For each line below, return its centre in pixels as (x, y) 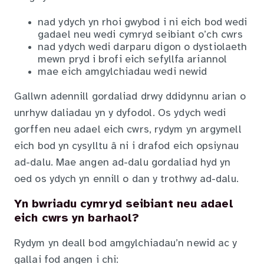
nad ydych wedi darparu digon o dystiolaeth (143, 47)
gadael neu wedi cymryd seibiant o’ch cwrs (141, 35)
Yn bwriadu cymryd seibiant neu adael (124, 204)
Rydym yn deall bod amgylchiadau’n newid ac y (126, 243)
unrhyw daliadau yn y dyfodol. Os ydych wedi (120, 113)
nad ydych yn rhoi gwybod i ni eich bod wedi (143, 22)
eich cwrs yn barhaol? (77, 219)
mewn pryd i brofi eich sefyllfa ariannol (133, 60)
